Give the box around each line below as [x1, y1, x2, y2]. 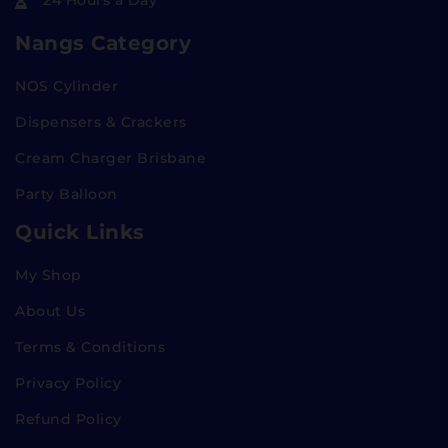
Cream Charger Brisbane [15, 149, 206, 168]
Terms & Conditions [15, 338, 165, 357]
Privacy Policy [15, 374, 121, 393]
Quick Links [15, 220, 145, 245]
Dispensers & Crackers [15, 113, 187, 132]
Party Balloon [15, 185, 118, 204]
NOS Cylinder [15, 77, 118, 96]
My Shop [15, 266, 82, 285]
